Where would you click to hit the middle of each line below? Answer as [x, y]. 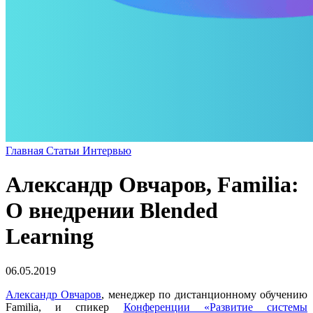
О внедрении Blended [112, 211]
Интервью [107, 150]
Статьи [64, 150]
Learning [50, 236]
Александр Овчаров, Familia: [152, 185]
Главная [26, 150]
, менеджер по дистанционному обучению [205, 294]
